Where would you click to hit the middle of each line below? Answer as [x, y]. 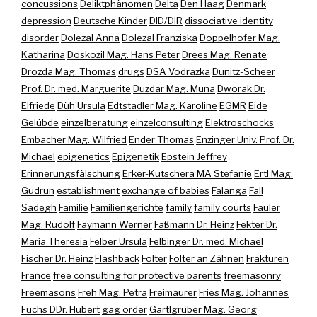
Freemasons [48, 292]
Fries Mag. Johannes [244, 292]
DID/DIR [166, 20]
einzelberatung [94, 122]
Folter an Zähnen [207, 258]
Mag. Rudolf [48, 224]
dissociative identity [229, 20]
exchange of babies [166, 190]
